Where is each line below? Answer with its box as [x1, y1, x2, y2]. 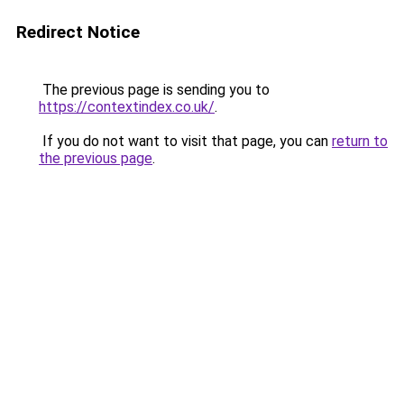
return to [332, 133, 388, 150]
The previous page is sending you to [39, 81, 270, 98]
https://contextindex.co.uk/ [39, 98, 215, 115]
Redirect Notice [16, 22, 140, 42]
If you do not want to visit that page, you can [39, 133, 332, 150]
